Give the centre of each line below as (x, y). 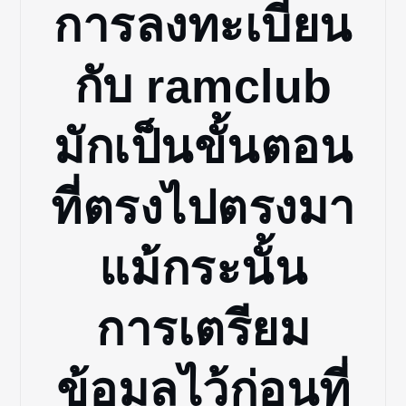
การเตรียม (203, 329)
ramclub (239, 87)
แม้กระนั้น (203, 269)
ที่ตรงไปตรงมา (203, 208)
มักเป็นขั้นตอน (203, 147)
